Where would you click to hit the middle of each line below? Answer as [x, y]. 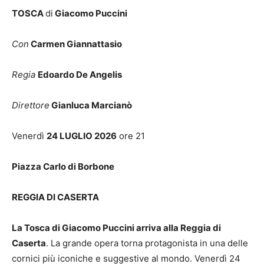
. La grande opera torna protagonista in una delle [147, 243]
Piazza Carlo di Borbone [63, 166]
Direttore [31, 105]
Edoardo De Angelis [80, 74]
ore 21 [131, 136]
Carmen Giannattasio [76, 44]
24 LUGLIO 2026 [82, 136]
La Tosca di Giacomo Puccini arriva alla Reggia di [116, 227]
